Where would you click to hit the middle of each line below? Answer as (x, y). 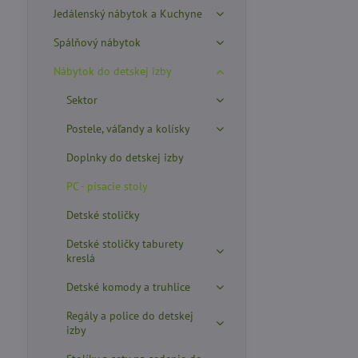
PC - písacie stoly (107, 186)
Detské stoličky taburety (124, 244)
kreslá (80, 258)
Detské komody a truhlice (128, 287)
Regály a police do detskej (129, 316)
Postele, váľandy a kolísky (128, 129)
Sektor (82, 100)
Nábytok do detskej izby (112, 71)
